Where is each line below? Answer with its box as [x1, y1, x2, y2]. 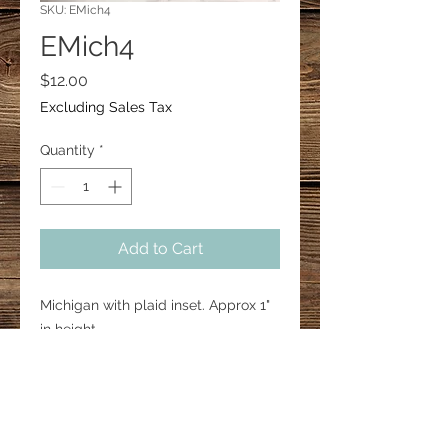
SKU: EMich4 [40, 3, 111, 17]
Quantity [40, 142, 95, 158]
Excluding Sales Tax [40, 99, 172, 115]
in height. [40, 321, 99, 337]
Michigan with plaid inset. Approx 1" [40, 297, 270, 313]
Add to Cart [117, 239, 203, 258]
